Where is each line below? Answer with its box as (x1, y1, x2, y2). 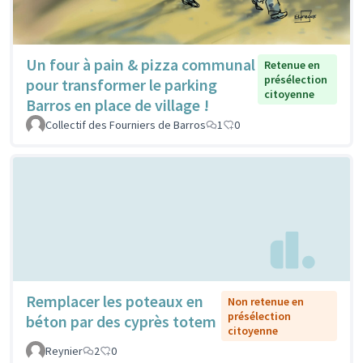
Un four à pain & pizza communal (26, 53, 255, 75)
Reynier (45, 343, 83, 358)
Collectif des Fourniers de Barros (45, 117, 206, 132)
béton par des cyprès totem (26, 310, 216, 331)
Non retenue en (228, 293, 305, 309)
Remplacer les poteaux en (26, 290, 203, 311)
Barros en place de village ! (26, 94, 209, 115)
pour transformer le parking (26, 74, 217, 95)
